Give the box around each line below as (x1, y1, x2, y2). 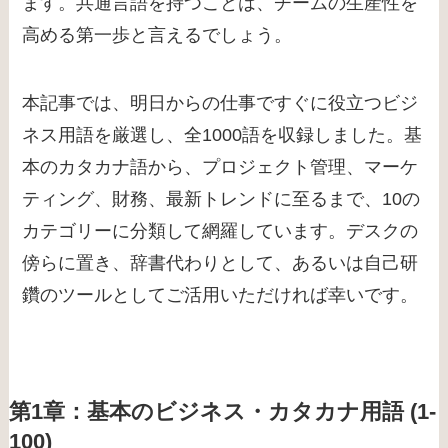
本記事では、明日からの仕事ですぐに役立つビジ (22, 93, 419, 114)
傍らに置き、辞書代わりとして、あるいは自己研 (22, 253, 419, 274)
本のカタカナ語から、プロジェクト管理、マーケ (22, 157, 419, 178)
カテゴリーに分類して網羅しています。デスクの (22, 221, 419, 242)
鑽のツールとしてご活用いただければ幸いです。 (22, 285, 419, 306)
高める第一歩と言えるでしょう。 (22, 25, 293, 46)
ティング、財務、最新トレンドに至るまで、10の (22, 189, 421, 210)
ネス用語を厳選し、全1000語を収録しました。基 (22, 125, 423, 146)
